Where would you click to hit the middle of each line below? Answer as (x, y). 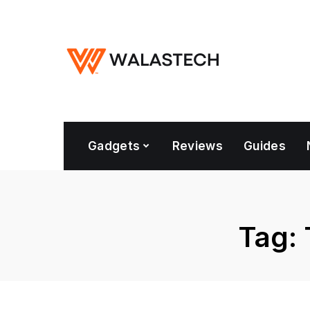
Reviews (198, 146)
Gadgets (114, 146)
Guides (265, 146)
